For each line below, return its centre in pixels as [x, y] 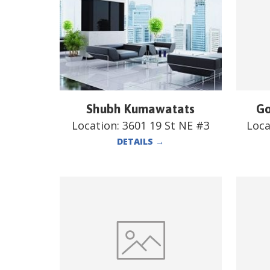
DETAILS [137, 141]
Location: [97, 125]
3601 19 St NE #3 [166, 125]
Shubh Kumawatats [141, 108]
